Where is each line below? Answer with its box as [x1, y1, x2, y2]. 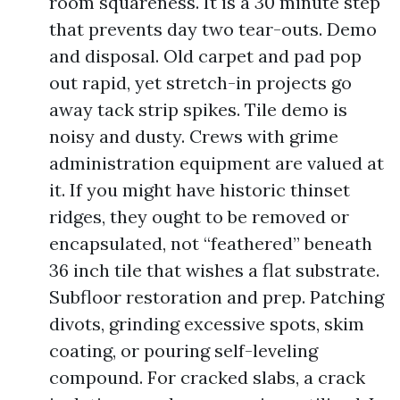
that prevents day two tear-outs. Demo [49, 18, 377, 40]
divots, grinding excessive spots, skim [49, 312, 364, 335]
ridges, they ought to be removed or [49, 205, 349, 228]
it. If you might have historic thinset [49, 179, 350, 201]
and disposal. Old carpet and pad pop [49, 45, 362, 67]
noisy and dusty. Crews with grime [49, 125, 338, 147]
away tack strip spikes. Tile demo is [49, 98, 347, 121]
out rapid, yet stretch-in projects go [49, 71, 352, 94]
